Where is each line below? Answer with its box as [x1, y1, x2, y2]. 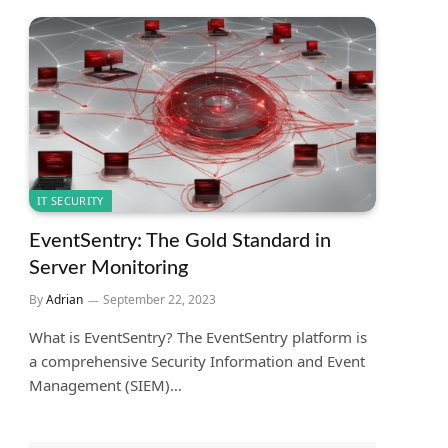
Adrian [46, 290, 83, 308]
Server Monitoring [29, 257, 188, 278]
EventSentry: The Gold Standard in [29, 230, 331, 251]
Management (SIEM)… [29, 374, 182, 395]
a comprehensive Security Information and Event [29, 350, 365, 371]
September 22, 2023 [103, 290, 216, 308]
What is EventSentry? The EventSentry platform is [29, 326, 367, 347]
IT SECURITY [37, 192, 104, 208]
